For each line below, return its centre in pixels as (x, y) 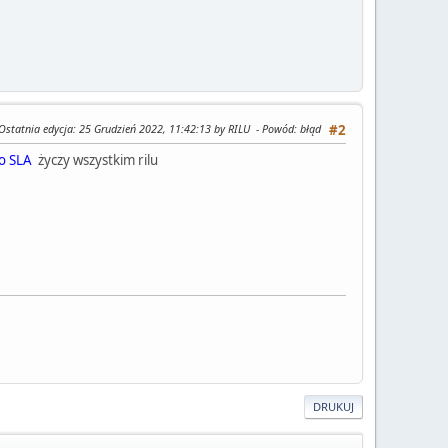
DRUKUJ (333, 406)
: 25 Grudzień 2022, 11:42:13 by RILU (163, 128)
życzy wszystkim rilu (95, 159)
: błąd (307, 128)
